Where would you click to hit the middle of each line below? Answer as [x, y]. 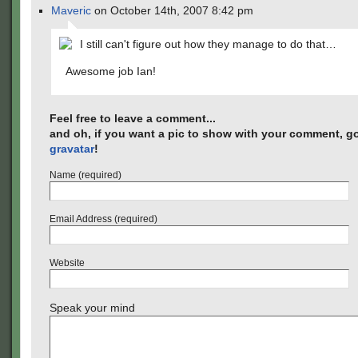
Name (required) [86, 175]
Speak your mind [92, 308]
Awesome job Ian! [111, 71]
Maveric [71, 10]
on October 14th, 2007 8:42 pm [172, 10]
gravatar [72, 149]
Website [67, 263]
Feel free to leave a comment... [133, 118]
